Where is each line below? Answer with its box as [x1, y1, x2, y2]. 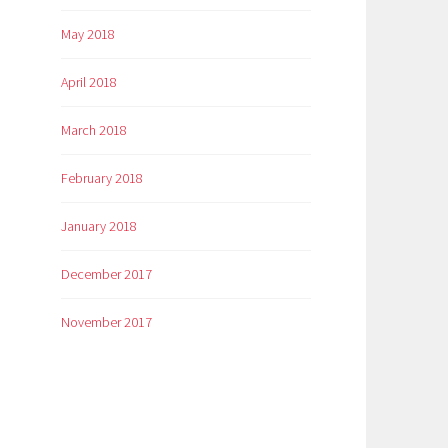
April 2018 [61, 73, 117, 92]
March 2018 [61, 121, 127, 140]
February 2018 [61, 169, 143, 188]
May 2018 [61, 25, 115, 44]
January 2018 [61, 217, 137, 236]
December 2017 [61, 264, 152, 283]
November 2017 [61, 312, 152, 331]
